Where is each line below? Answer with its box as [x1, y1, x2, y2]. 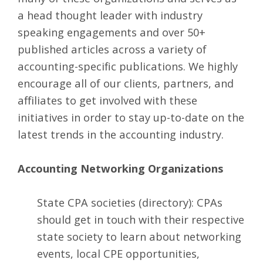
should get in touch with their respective [36, 212, 244, 227]
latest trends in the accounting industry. [18, 126, 224, 141]
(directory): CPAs [135, 195, 222, 210]
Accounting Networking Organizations [18, 160, 223, 176]
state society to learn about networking [36, 229, 241, 244]
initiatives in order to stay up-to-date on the [18, 109, 244, 124]
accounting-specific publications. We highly [18, 58, 238, 73]
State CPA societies [36, 195, 136, 210]
